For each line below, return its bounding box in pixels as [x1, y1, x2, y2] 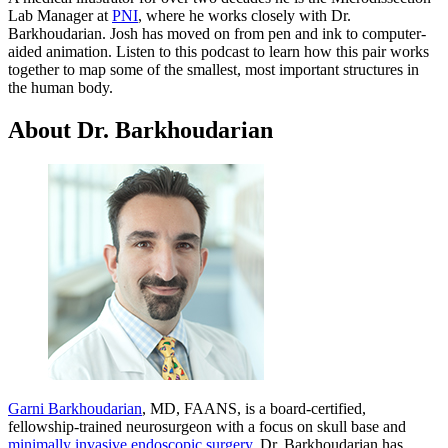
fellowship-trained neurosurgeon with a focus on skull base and [8, 418, 406, 436]
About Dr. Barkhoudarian [8, 117, 273, 144]
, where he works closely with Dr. [138, 7, 351, 25]
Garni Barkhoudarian [8, 400, 142, 418]
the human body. [8, 79, 113, 97]
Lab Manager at [8, 7, 112, 25]
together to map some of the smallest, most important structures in [8, 61, 419, 79]
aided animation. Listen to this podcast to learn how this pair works [8, 43, 429, 61]
